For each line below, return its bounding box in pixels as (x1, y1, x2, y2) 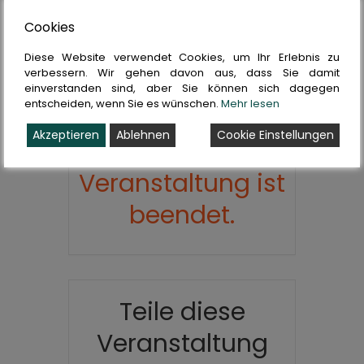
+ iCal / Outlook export (131, 28, 241, 42)
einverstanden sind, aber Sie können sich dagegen (24, 80, 340, 97)
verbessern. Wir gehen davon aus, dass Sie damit (24, 65, 340, 81)
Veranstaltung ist (79, 167, 285, 201)
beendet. (129, 198, 235, 233)
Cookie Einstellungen (216, 127, 334, 143)
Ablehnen (115, 127, 170, 143)
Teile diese (119, 295, 245, 330)
